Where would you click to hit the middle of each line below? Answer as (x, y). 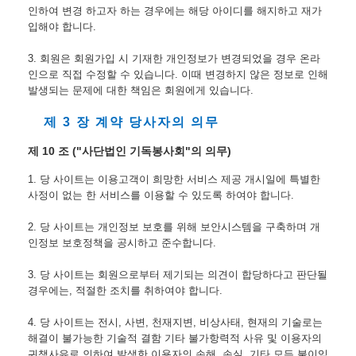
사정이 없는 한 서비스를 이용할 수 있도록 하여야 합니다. (161, 195)
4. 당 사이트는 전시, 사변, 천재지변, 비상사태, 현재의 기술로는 (175, 322)
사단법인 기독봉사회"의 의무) (157, 151)
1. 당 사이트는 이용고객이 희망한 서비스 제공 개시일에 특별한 (174, 179)
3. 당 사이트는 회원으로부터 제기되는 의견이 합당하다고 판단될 (178, 274)
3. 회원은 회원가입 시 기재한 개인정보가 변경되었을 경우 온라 (174, 59)
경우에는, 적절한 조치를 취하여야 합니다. (125, 290)
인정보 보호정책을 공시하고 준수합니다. (122, 242)
